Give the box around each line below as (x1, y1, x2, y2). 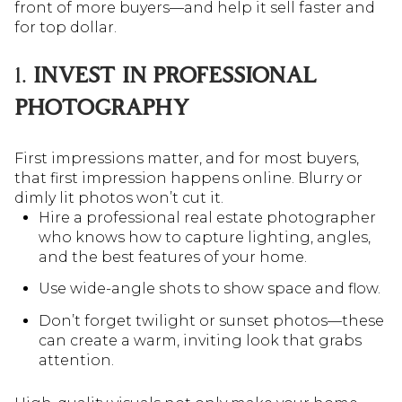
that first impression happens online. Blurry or (14, 169, 363, 187)
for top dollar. (14, 18, 117, 36)
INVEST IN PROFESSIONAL (33, 61, 317, 92)
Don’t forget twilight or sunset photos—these (38, 311, 384, 329)
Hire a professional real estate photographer (38, 208, 376, 226)
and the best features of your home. (38, 248, 307, 266)
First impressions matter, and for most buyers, (14, 149, 359, 167)
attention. (38, 351, 114, 369)
